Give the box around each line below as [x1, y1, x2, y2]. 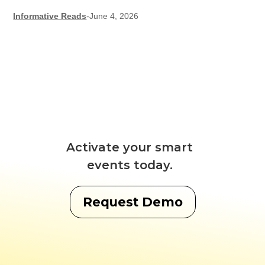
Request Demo [82, 195, 183, 210]
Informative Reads [13, 11, 87, 21]
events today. [86, 158, 173, 173]
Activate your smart [66, 140, 193, 155]
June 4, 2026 [89, 11, 139, 21]
